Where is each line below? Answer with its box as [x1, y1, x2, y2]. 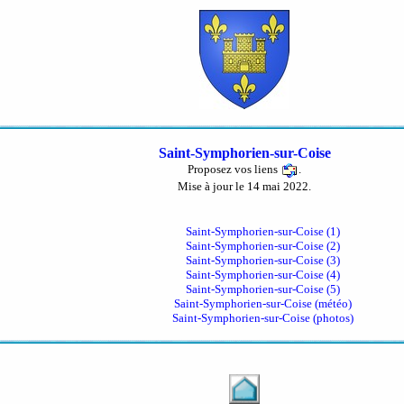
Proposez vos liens [188, 161, 280, 176]
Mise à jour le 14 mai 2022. [178, 179, 311, 193]
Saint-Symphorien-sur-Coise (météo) [173, 297, 352, 310]
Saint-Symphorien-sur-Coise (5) [185, 282, 340, 296]
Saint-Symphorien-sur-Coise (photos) [171, 311, 353, 325]
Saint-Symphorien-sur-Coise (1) [185, 225, 340, 238]
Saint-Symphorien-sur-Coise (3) [185, 253, 340, 267]
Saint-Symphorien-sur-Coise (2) [185, 239, 340, 252]
